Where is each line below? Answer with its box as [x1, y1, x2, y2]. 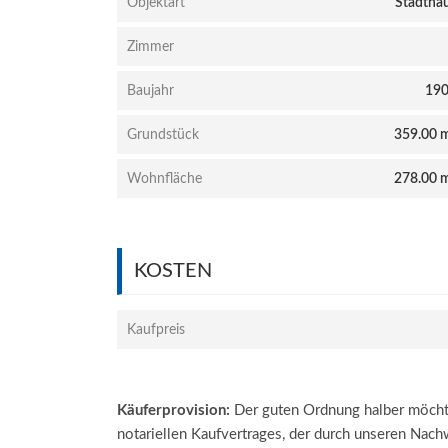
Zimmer [127, 39, 174, 55]
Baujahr [127, 83, 174, 99]
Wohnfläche [127, 171, 202, 187]
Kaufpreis [127, 322, 185, 338]
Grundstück [127, 127, 199, 143]
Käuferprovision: [117, 403, 230, 419]
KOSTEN [134, 261, 212, 282]
